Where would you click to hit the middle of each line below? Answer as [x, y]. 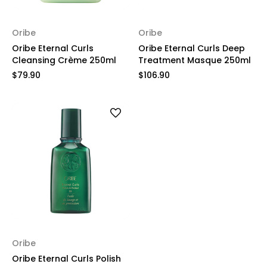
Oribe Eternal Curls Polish [66, 259]
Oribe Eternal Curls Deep [191, 48]
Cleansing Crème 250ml [64, 60]
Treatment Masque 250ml [194, 60]
